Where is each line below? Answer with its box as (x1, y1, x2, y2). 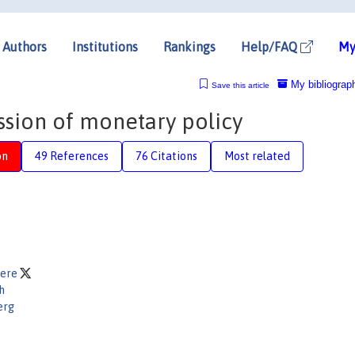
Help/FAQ (241, 39, 300, 54)
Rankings (163, 39, 216, 54)
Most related (224, 149, 290, 162)
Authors (2, 39, 47, 54)
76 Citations (136, 149, 197, 162)
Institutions (72, 39, 138, 54)
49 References (35, 149, 109, 162)
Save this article (211, 80, 269, 90)
